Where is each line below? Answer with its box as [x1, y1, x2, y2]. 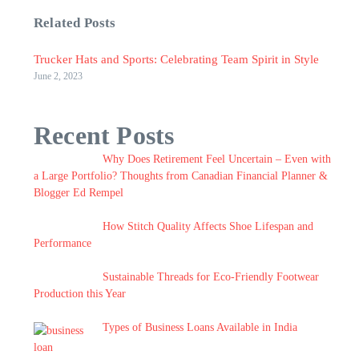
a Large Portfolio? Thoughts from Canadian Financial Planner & [34, 170, 328, 182]
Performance [34, 237, 91, 249]
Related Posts [34, 15, 116, 30]
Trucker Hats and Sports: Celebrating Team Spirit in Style [34, 53, 319, 66]
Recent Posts [34, 121, 175, 150]
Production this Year [34, 288, 126, 300]
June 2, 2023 [34, 71, 83, 82]
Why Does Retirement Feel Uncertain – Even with [102, 153, 331, 165]
